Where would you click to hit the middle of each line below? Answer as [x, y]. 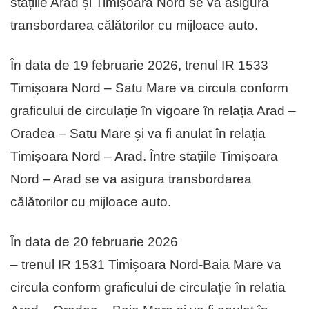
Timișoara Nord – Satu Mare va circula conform [149, 88]
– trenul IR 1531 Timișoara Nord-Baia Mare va [146, 265]
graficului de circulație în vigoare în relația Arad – [153, 111]
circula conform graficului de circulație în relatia [148, 288]
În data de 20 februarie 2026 [94, 242]
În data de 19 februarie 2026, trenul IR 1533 [139, 66]
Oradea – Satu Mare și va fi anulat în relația [138, 134]
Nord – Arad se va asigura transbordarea [131, 179]
